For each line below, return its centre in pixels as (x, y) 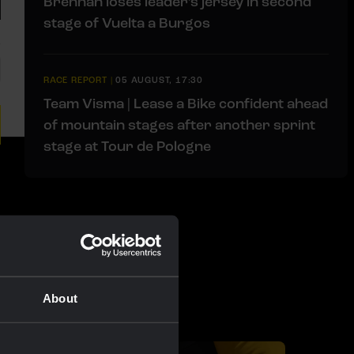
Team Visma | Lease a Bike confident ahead (186, 103)
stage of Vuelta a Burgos (127, 23)
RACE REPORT (75, 80)
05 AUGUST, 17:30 (160, 80)
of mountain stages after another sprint (179, 124)
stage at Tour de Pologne (127, 146)
